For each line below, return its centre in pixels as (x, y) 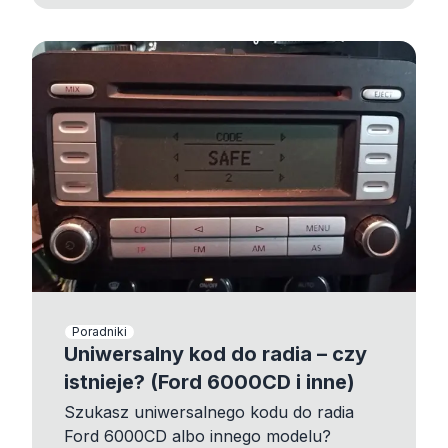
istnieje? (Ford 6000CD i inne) (209, 382)
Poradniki (99, 332)
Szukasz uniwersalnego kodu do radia (209, 412)
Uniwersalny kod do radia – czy (215, 354)
